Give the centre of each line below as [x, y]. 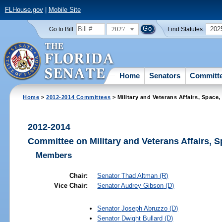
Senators [165, 75]
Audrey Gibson [142, 185]
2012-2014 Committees [79, 97]
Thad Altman [140, 175]
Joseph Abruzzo [145, 208]
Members [54, 155]
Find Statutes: [186, 29]
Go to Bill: [62, 29]
